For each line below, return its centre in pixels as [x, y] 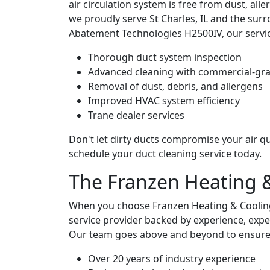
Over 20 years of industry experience [172, 258]
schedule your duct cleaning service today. [165, 153]
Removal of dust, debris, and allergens [175, 86]
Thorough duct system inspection [165, 57]
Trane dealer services [136, 115]
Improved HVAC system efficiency [164, 100]
